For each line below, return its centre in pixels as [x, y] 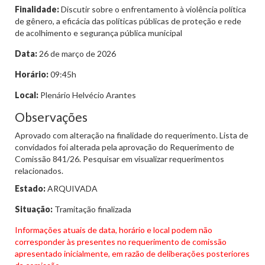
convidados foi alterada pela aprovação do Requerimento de [125, 147]
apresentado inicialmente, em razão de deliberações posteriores [132, 253]
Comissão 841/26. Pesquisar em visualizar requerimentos [119, 159]
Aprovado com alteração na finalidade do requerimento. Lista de [132, 135]
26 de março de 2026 [77, 54]
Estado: [30, 188]
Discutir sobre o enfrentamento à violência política [153, 9]
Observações [51, 117]
